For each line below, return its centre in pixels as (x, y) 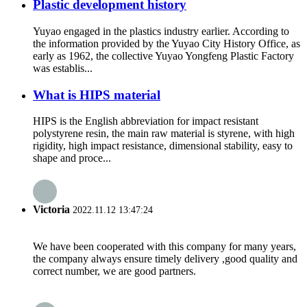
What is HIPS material (97, 95)
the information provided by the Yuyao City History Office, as (167, 43)
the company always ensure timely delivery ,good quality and (165, 258)
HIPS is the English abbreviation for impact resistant (146, 121)
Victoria (51, 209)
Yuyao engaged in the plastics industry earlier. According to (161, 31)
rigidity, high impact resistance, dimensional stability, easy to (163, 146)
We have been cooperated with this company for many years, (164, 246)
